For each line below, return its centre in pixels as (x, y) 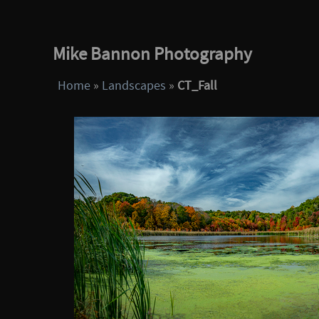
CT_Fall (198, 86)
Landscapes (134, 86)
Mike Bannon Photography (153, 54)
